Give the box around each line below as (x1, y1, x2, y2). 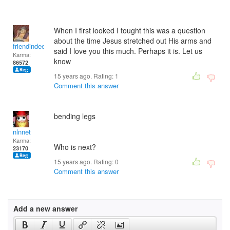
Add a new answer (13, 203, 78, 214)
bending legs (54, 111, 95, 121)
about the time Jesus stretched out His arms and (54, 35, 212, 46)
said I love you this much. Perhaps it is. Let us (54, 46, 202, 56)
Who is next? (54, 142, 96, 152)
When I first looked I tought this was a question (54, 25, 205, 35)
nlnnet (13, 127, 31, 137)
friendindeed (13, 41, 49, 51)
